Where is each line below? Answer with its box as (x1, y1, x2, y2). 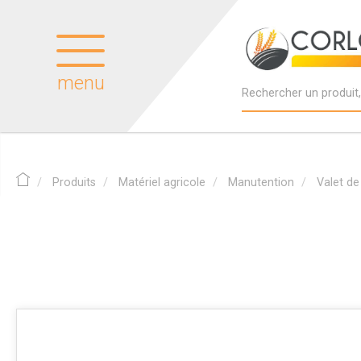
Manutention (228, 175, 294, 189)
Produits (52, 175, 96, 189)
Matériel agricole (118, 175, 205, 189)
